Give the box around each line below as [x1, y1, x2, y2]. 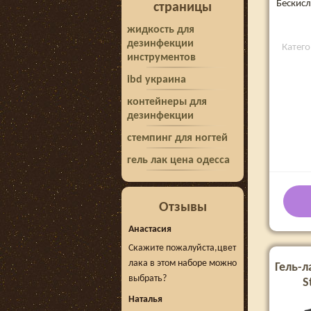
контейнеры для [127, 96, 207, 108]
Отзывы [158, 201, 207, 215]
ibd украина [127, 74, 186, 85]
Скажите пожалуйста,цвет [128, 243, 236, 253]
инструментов [127, 52, 196, 63]
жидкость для [127, 24, 194, 35]
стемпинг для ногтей [127, 133, 228, 144]
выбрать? [128, 274, 167, 284]
